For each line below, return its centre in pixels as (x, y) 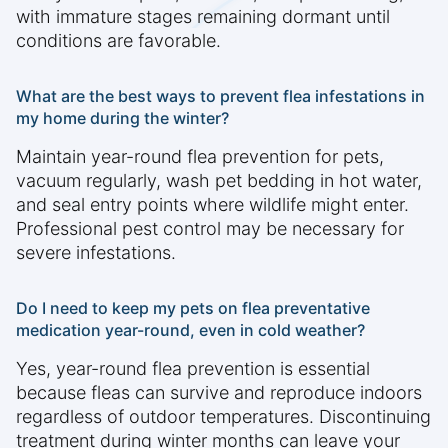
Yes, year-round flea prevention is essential (193, 369)
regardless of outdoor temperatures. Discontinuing (223, 417)
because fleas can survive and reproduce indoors (219, 393)
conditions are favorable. (118, 41)
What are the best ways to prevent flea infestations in (220, 96)
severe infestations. (96, 253)
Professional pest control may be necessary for (210, 229)
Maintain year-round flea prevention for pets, (200, 157)
